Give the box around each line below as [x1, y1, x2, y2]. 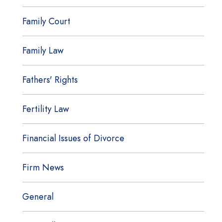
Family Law [22, 44, 63, 56]
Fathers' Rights [22, 73, 78, 86]
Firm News [22, 161, 64, 173]
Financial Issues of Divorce [22, 132, 124, 144]
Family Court [22, 15, 70, 27]
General [22, 190, 54, 203]
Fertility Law [22, 103, 69, 115]
